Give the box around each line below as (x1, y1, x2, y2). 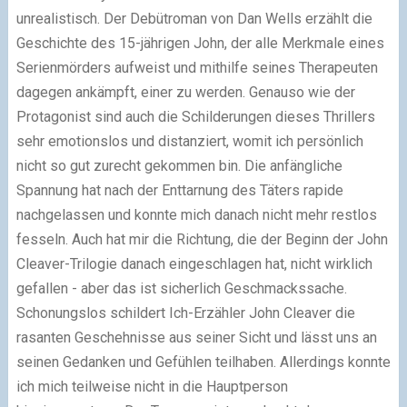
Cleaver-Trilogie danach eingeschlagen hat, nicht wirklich (15, 255, 372, 273)
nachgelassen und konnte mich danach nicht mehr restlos (15, 206, 377, 224)
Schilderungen (181, 108, 272, 126)
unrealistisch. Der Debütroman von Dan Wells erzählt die (15, 10, 372, 28)
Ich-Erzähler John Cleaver (164, 304, 332, 323)
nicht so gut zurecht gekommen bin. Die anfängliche (15, 157, 342, 175)
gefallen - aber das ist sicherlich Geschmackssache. (15, 280, 347, 298)
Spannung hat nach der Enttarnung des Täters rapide (15, 182, 343, 200)
